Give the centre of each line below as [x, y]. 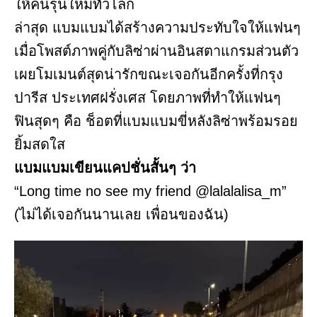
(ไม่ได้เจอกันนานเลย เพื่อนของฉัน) [121, 215]
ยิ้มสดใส [40, 145]
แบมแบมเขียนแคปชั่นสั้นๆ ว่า [105, 168]
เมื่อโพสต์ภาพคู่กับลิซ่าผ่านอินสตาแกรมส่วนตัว [156, 51]
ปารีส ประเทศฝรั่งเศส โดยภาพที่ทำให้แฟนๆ [148, 98]
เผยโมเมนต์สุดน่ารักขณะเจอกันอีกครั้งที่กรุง [149, 75]
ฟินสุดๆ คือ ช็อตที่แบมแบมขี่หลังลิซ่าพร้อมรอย [156, 121]
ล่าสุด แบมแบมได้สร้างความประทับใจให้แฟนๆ [157, 28]
